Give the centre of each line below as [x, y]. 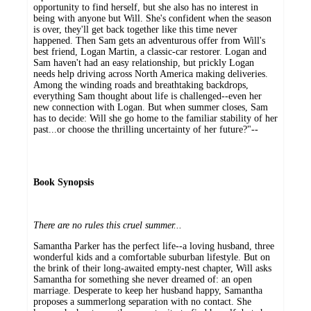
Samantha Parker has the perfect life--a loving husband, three [154, 246]
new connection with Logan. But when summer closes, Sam [151, 108]
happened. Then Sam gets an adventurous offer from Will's [149, 41]
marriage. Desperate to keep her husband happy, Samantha [148, 291]
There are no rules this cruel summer [103, 226]
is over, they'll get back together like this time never [135, 30]
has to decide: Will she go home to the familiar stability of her [155, 119]
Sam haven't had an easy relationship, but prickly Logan [144, 63]
